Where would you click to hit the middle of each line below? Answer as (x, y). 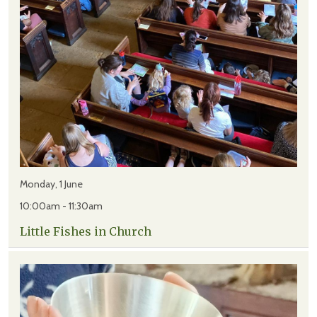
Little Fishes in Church (86, 232)
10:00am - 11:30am (61, 206)
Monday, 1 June (51, 184)
